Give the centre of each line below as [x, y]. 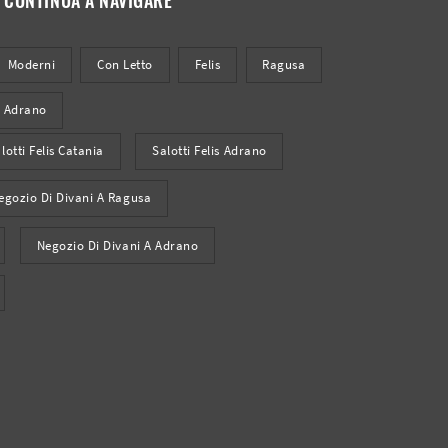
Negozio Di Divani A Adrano [117, 245]
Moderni [31, 65]
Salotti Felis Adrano [209, 151]
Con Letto [125, 65]
